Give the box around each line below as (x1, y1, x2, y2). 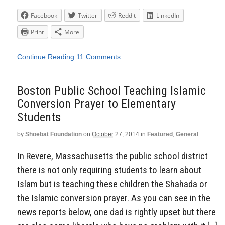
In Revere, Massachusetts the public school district (17, 150, 208, 162)
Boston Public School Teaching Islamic (17, 83, 206, 98)
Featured (147, 130, 173, 138)
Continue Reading (17, 53, 74, 61)
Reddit (118, 11, 136, 20)
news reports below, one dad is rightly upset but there (17, 206, 216, 218)
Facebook (31, 11, 57, 20)
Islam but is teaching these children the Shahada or (17, 178, 207, 190)
